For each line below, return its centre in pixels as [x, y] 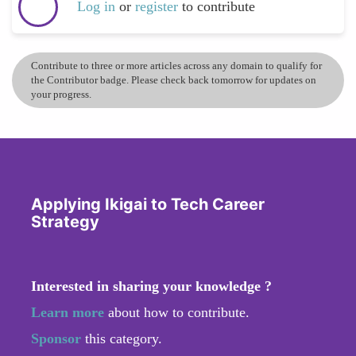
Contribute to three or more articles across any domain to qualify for [176, 65]
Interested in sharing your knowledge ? [151, 286]
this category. [124, 338]
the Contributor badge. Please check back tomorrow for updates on [174, 79]
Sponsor [58, 338]
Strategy [65, 221]
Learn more [68, 312]
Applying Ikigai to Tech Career [148, 204]
